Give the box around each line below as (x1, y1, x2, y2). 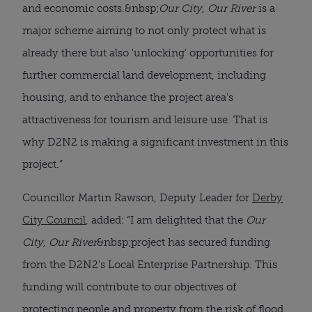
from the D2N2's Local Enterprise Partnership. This (22, 258, 277, 271)
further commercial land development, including (22, 68, 266, 81)
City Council (22, 213, 86, 226)
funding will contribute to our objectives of (22, 280, 236, 293)
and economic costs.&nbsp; (22, 1, 159, 15)
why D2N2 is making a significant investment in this (22, 135, 288, 148)
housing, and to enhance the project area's (22, 91, 233, 104)
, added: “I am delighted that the (86, 213, 246, 226)
